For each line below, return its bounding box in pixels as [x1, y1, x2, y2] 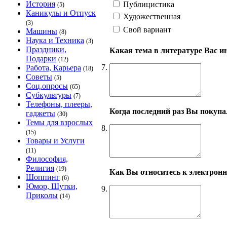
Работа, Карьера [26, 63, 81, 72]
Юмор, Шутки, [26, 182, 78, 191]
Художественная [121, 12, 180, 21]
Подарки [26, 54, 56, 63]
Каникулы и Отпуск [26, 9, 96, 17]
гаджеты [26, 109, 55, 118]
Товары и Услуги [26, 136, 85, 145]
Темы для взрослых [26, 118, 93, 127]
